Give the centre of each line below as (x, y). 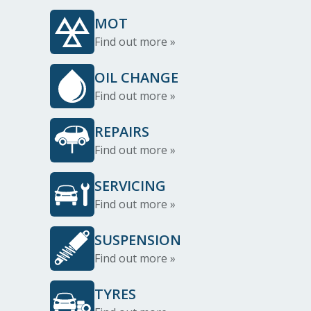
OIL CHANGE (136, 77)
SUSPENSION (138, 240)
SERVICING (130, 186)
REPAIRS (122, 132)
